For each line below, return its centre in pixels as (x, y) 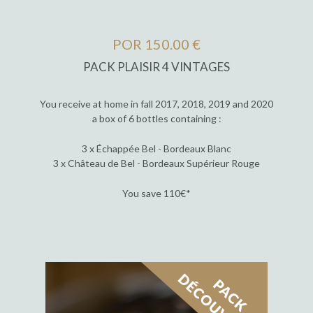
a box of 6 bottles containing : (156, 119)
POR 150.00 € (156, 44)
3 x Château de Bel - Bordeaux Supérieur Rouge (156, 163)
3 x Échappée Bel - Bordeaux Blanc (156, 149)
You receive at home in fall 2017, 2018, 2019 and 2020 (156, 104)
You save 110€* (156, 194)
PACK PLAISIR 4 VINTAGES (156, 66)
